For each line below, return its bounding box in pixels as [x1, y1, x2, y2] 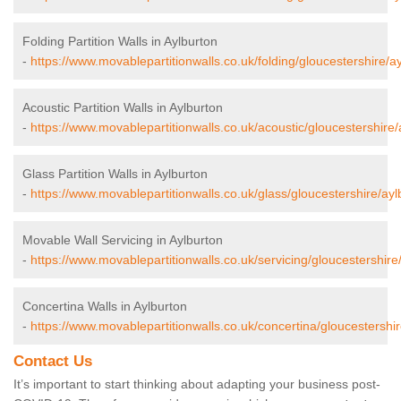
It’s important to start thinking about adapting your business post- [13, 377, 380, 392]
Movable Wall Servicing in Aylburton [22, 233, 223, 248]
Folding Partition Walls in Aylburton [22, 34, 218, 49]
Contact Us [13, 353, 92, 371]
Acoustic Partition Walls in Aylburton [22, 100, 223, 115]
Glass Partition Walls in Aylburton [22, 166, 208, 182]
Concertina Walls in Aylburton [22, 299, 187, 314]
